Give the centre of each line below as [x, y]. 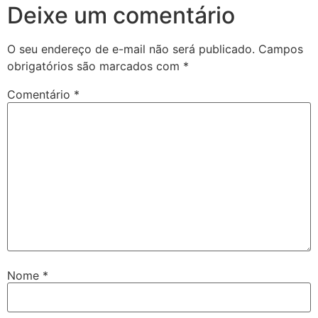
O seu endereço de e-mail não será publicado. [131, 49]
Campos [281, 49]
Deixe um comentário [121, 16]
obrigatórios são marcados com [95, 66]
